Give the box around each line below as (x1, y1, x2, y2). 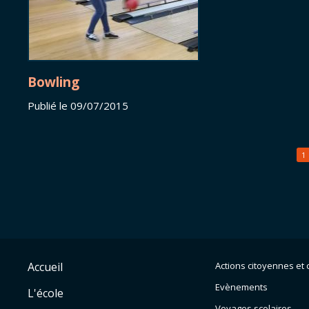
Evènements (215, 281, 268, 293)
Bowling (28, 73, 79, 91)
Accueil (28, 259, 63, 275)
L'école (28, 286, 63, 301)
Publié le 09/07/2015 (28, 99, 128, 113)
